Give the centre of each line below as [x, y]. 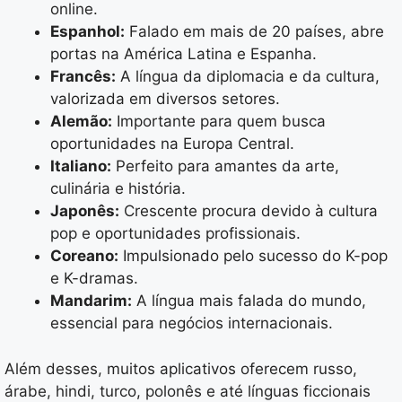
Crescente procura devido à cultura [249, 211]
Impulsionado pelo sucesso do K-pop [253, 256]
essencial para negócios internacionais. [192, 323]
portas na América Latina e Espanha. [184, 54]
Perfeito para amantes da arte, [225, 166]
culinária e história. [118, 189]
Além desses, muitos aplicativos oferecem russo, [181, 368]
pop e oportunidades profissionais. [175, 234]
